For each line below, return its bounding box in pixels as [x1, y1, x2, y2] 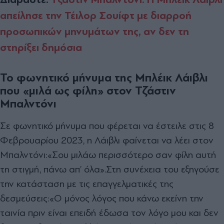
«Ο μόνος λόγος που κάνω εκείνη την [49, 192, 203, 204]
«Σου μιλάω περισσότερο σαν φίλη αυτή [47, 148, 216, 160]
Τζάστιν [135, 83, 176, 97]
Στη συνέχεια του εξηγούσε [106, 163, 219, 175]
